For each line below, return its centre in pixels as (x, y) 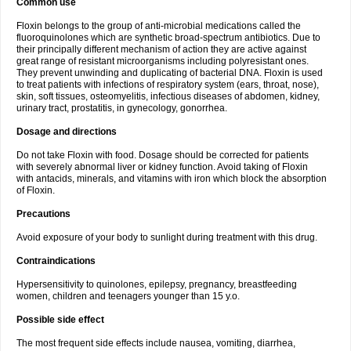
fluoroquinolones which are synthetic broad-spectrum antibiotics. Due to (168, 38)
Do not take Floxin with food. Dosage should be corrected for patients (163, 155)
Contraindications (56, 261)
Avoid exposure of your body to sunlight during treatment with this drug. (167, 237)
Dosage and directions (67, 132)
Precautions (43, 214)
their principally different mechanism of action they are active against (161, 49)
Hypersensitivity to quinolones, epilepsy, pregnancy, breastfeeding (157, 284)
